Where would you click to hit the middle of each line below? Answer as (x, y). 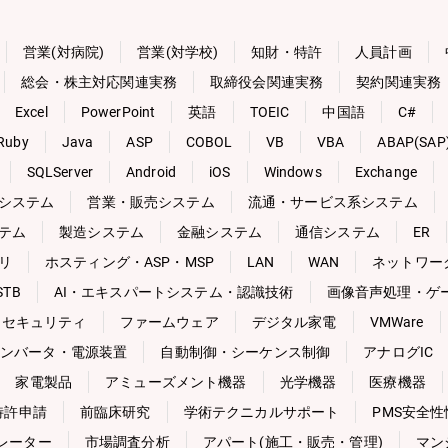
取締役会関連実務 (267, 82)
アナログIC (398, 352)
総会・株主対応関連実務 (99, 82)
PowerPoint (118, 112)
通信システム (337, 232)
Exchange (386, 172)
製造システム (102, 232)
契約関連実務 (399, 82)
